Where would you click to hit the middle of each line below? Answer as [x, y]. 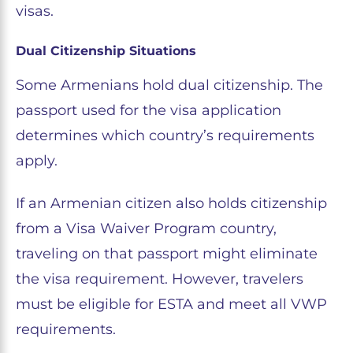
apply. [37, 161]
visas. [35, 11]
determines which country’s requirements [165, 136]
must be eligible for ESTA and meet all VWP [171, 305]
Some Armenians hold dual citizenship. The [169, 85]
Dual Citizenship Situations [106, 51]
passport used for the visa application [149, 111]
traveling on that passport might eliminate [167, 254]
